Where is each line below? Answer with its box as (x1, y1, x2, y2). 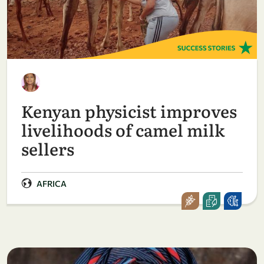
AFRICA (37, 178, 67, 189)
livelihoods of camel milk (21, 117, 225, 142)
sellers (21, 136, 74, 161)
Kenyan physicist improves (21, 98, 237, 123)
